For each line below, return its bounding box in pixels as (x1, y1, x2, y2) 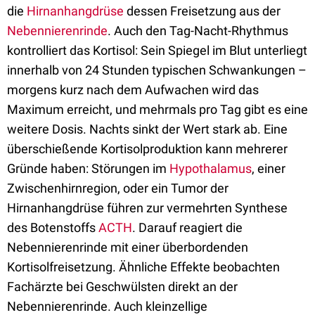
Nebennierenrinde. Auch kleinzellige (7, 299, 207, 314)
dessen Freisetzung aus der (124, 4, 281, 18)
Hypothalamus (169, 161, 252, 176)
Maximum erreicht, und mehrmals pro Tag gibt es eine (7, 102, 308, 117)
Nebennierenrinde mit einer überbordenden (7, 240, 248, 255)
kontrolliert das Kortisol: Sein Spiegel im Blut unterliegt (7, 43, 307, 58)
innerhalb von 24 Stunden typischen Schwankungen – (7, 63, 307, 77)
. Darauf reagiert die (132, 220, 243, 235)
